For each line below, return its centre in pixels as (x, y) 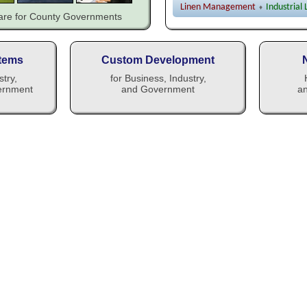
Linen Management (218, 7)
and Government (158, 89)
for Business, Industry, (158, 78)
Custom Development (158, 60)
